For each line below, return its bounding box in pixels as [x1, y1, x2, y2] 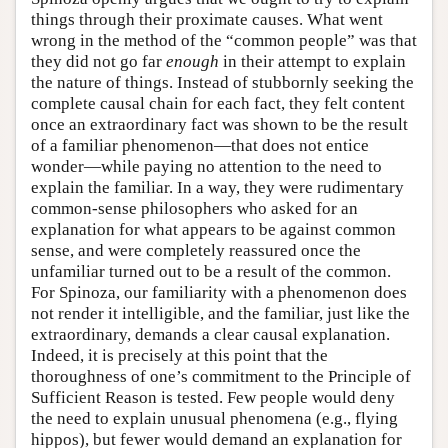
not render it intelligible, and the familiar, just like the [31, 304, 410, 324]
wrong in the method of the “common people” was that [31, 31, 417, 51]
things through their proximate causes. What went [31, 10, 383, 30]
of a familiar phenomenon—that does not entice [31, 136, 369, 156]
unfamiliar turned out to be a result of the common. [31, 262, 391, 282]
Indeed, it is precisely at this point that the [31, 346, 328, 366]
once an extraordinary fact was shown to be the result [31, 115, 408, 135]
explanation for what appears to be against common [31, 220, 396, 240]
